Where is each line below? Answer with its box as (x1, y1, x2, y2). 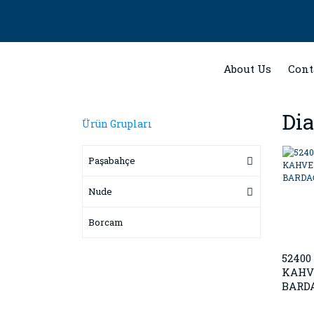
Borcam (88, 216, 123, 228)
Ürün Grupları (82, 117, 152, 130)
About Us (224, 62, 271, 76)
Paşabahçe (88, 154, 135, 167)
